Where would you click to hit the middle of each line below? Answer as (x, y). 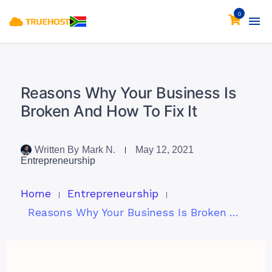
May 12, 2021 (164, 150)
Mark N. (98, 150)
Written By (56, 150)
